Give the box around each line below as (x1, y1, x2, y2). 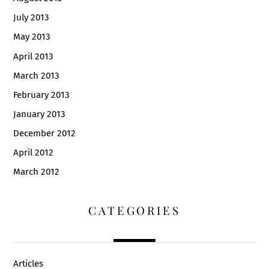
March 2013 (13, 70, 60, 81)
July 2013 (13, 12, 50, 23)
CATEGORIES (88, 202, 181, 219)
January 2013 (13, 108, 66, 119)
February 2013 (13, 89, 70, 100)
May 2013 (13, 31, 51, 43)
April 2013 (13, 50, 54, 62)
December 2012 (13, 127, 76, 139)
